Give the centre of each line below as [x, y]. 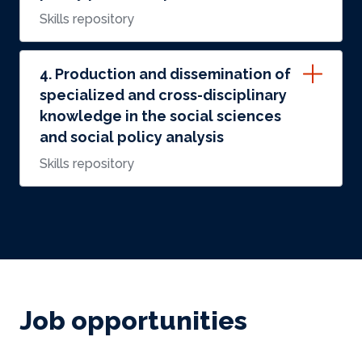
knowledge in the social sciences [160, 116]
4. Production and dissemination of [165, 74]
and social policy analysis [132, 137]
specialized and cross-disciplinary [163, 95]
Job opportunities [133, 320]
